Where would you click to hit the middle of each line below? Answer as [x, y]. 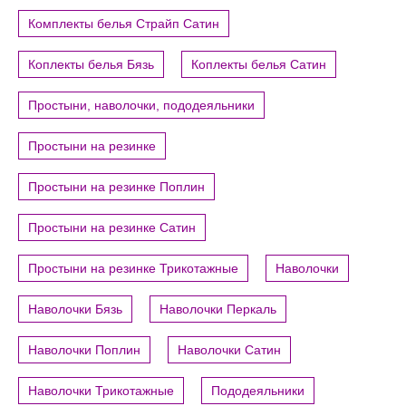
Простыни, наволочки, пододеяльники [141, 105]
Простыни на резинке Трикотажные [133, 268]
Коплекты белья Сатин [259, 64]
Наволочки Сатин [229, 349]
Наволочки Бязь [75, 309]
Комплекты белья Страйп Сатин [124, 23]
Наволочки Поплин [84, 349]
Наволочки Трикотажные [101, 390]
